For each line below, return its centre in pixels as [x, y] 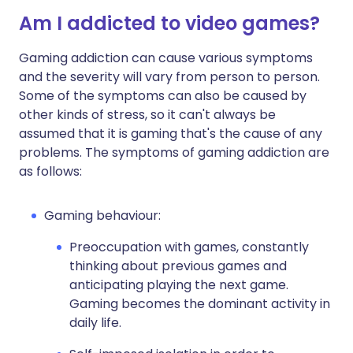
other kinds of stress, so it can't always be [147, 115]
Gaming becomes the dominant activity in [200, 304]
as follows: [50, 172]
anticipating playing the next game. [179, 285]
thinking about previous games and [178, 266]
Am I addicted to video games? [169, 24]
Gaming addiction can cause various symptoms [166, 58]
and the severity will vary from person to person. [169, 77]
